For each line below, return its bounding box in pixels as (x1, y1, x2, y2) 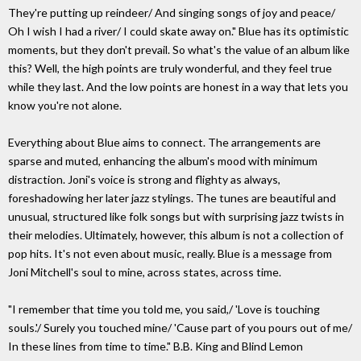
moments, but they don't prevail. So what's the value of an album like (8, 43, 350, 57)
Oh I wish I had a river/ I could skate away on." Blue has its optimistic (8, 24, 349, 39)
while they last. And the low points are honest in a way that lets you (8, 80, 348, 94)
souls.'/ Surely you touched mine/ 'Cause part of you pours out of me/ (8, 321, 352, 335)
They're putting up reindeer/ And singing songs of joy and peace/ (8, 6, 335, 20)
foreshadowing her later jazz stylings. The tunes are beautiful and (8, 191, 336, 205)
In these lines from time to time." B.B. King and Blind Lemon (8, 339, 303, 354)
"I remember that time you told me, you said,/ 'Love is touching (8, 302, 320, 317)
